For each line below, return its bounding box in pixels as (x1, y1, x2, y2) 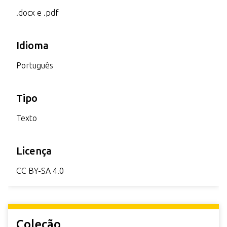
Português (16, 60, 53, 70)
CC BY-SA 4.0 (16, 166, 64, 175)
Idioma (16, 39, 49, 51)
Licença (16, 144, 52, 157)
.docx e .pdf (16, 8, 59, 17)
